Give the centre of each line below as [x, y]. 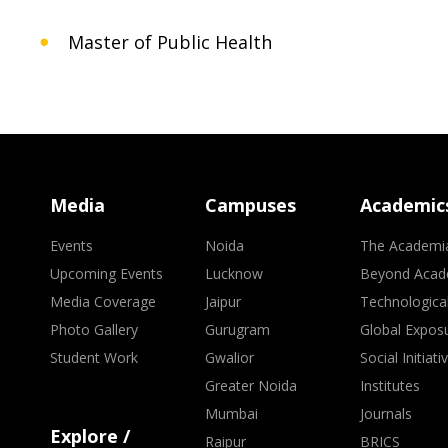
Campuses [251, 205]
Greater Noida [251, 385]
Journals [386, 413]
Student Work [94, 357]
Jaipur [223, 301]
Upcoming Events [106, 273]
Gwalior [230, 357]
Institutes [390, 385]
